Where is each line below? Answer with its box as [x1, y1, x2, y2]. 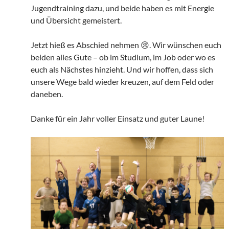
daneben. [31, 88, 63, 99]
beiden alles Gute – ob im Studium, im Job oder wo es [31, 52, 215, 62]
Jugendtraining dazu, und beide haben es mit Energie [31, 3, 214, 13]
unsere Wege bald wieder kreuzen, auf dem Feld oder [31, 76, 214, 86]
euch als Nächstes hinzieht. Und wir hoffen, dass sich [31, 64, 213, 74]
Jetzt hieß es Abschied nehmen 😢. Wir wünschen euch [31, 39, 221, 50]
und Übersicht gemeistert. [31, 15, 122, 25]
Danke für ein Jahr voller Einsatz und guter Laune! [31, 113, 204, 123]
